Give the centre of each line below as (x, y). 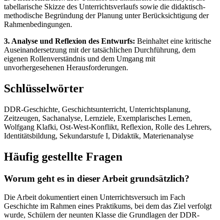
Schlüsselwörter (44, 88)
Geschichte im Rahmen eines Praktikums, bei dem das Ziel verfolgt (108, 206)
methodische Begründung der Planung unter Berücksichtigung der (106, 15)
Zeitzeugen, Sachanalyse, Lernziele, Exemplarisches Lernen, (98, 118)
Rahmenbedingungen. (38, 24)
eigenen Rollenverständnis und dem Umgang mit (80, 58)
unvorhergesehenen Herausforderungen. (66, 67)
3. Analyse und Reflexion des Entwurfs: (69, 41)
